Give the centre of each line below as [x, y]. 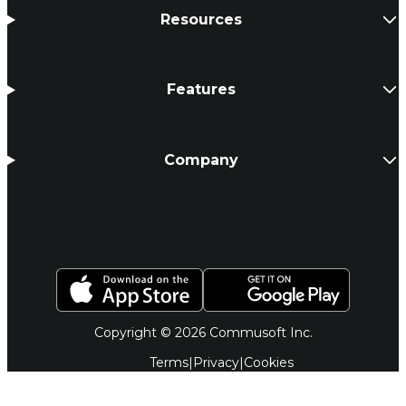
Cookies [268, 362]
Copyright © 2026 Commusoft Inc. [203, 332]
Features [202, 90]
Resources [202, 19]
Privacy [216, 362]
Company [202, 159]
